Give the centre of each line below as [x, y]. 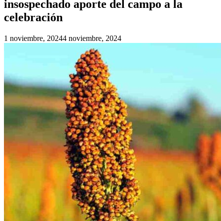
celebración [33, 17]
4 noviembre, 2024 [92, 38]
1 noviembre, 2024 [33, 38]
